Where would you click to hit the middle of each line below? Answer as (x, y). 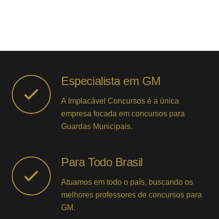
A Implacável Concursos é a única (120, 101)
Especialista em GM (111, 81)
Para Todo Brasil (102, 162)
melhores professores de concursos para (132, 195)
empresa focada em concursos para (123, 113)
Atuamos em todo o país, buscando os (127, 182)
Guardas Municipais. (97, 126)
